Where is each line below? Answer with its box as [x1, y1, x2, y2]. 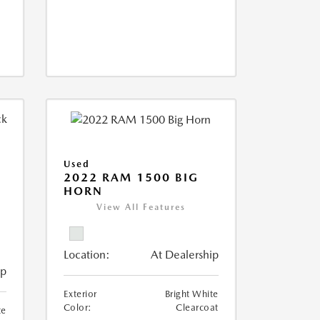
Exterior [63, 289, 97, 300]
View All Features [96, 202, 186, 213]
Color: [63, 302, 92, 314]
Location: [63, 248, 110, 262]
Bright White [164, 289, 219, 300]
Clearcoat [176, 302, 219, 314]
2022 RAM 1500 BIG [63, 171, 199, 185]
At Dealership [150, 248, 219, 262]
